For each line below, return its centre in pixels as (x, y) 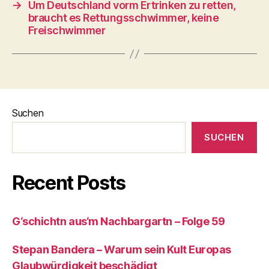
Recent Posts (69, 183)
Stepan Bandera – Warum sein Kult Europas (122, 249)
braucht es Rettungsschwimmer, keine (123, 18)
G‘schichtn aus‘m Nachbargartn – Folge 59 (119, 221)
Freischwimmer (67, 30)
